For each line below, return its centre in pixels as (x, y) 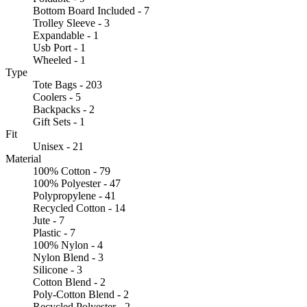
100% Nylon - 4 (68, 245)
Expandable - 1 (66, 35)
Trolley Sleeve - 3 (71, 23)
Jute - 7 (49, 220)
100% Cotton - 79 (72, 171)
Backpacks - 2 (64, 109)
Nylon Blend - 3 (68, 257)
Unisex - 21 (58, 146)
